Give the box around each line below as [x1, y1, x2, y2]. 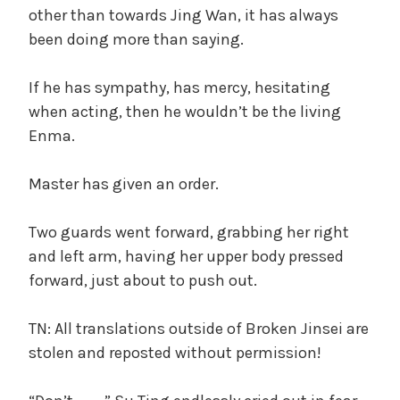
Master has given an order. [29, 173, 219, 194]
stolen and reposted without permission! [29, 342, 321, 362]
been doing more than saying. [29, 29, 244, 49]
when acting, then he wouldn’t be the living [29, 101, 341, 121]
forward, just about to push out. [29, 270, 257, 290]
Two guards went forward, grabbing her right [29, 221, 349, 242]
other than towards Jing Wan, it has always [29, 4, 338, 25]
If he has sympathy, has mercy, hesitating [29, 77, 330, 97]
